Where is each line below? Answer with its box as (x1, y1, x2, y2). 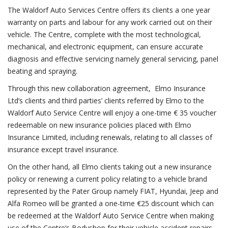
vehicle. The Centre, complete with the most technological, (8, 30, 201, 39)
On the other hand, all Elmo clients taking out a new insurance (8, 162, 212, 172)
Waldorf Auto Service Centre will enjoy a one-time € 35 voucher (8, 108, 216, 118)
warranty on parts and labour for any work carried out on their (8, 17, 212, 27)
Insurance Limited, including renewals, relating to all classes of (8, 132, 212, 142)
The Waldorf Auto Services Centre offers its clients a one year (8, 5, 210, 15)
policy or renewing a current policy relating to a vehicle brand (8, 174, 207, 184)
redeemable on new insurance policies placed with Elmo (8, 120, 191, 130)
